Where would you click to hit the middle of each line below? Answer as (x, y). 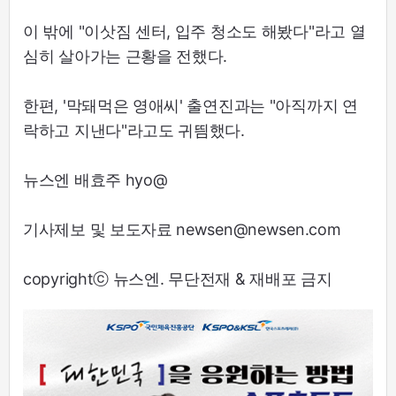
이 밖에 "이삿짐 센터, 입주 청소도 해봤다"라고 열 (194, 32)
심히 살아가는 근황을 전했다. (126, 57)
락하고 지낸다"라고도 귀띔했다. (134, 131)
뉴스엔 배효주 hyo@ (95, 180)
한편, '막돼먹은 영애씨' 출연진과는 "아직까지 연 (190, 106)
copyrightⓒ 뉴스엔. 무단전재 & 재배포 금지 (178, 279)
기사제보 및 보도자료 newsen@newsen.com (182, 230)
